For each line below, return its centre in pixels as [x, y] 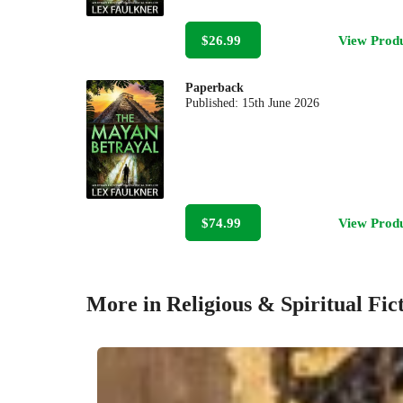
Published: [214, 103]
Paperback [215, 87]
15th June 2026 [281, 103]
